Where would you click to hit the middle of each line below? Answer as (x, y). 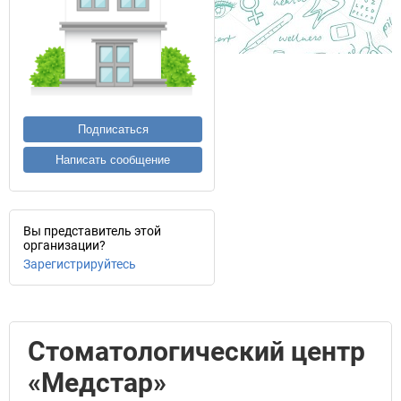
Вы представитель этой (92, 231)
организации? (64, 245)
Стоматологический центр (196, 351)
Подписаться (113, 129)
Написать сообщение (113, 160)
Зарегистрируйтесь (80, 264)
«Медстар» (97, 383)
